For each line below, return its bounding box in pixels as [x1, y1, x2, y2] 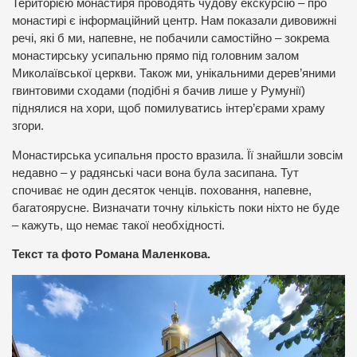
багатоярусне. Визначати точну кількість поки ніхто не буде [12, 201, 339, 214]
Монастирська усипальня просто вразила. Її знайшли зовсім [12, 148, 343, 162]
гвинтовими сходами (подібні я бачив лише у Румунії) [12, 84, 305, 97]
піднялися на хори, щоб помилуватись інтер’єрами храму [12, 101, 325, 115]
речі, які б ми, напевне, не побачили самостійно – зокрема [12, 31, 329, 45]
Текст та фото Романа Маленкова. [12, 248, 210, 261]
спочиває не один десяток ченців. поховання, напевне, [12, 183, 312, 197]
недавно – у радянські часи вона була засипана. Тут [12, 166, 299, 179]
